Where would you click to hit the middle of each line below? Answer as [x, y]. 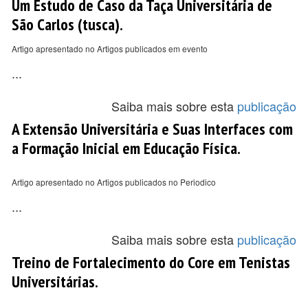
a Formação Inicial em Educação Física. [126, 148]
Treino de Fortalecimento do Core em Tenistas [151, 262]
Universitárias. [55, 281]
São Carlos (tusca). [67, 24]
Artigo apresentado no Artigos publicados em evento [110, 48]
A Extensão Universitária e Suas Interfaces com [152, 129]
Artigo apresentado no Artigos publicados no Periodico [114, 182]
